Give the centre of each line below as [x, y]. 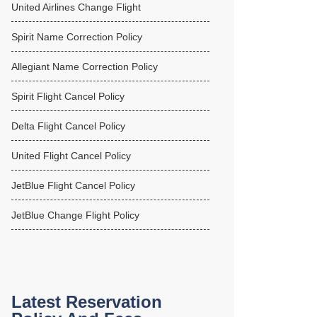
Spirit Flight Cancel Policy [68, 96]
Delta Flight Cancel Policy [68, 126]
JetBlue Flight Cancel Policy [73, 185]
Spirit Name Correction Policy [77, 37]
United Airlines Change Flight [76, 7]
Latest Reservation [87, 302]
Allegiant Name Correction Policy [85, 67]
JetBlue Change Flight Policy [75, 215]
